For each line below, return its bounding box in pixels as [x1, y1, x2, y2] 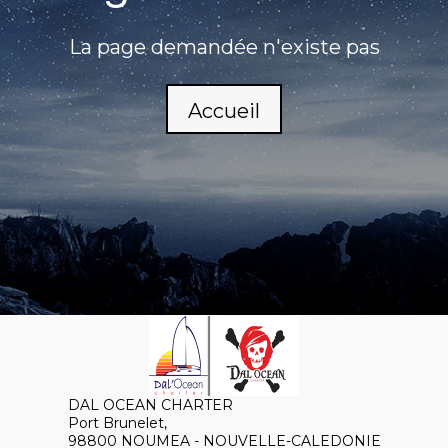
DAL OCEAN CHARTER [67, 396, 233, 414]
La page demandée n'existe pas [68, 34, 380, 59]
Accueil [188, 98, 260, 123]
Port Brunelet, [67, 414, 167, 432]
